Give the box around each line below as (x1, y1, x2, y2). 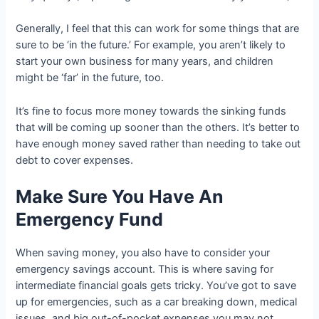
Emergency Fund (16, 209, 164, 231)
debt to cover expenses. (16, 153, 134, 167)
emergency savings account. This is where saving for (16, 263, 274, 276)
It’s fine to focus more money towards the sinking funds (16, 104, 287, 117)
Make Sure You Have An (16, 186, 224, 208)
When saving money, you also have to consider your (16, 246, 271, 260)
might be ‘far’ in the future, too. (16, 71, 164, 85)
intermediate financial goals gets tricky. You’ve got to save (16, 279, 297, 293)
